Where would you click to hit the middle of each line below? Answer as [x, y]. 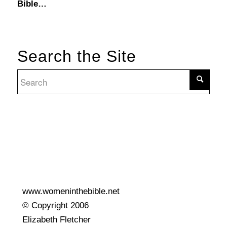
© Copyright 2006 [55, 205]
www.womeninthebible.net [71, 191]
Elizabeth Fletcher [56, 219]
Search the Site [77, 56]
